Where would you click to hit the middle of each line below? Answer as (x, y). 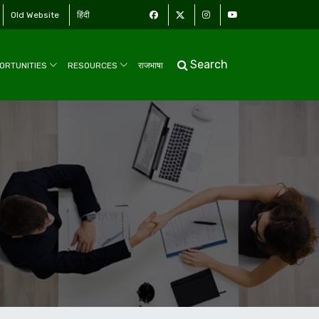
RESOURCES (94, 65)
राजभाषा (151, 65)
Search (209, 64)
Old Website (35, 15)
